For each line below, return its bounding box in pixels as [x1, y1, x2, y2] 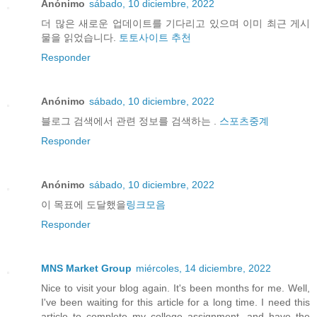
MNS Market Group [41, 263, 132, 275]
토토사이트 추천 [119, 32, 191, 44]
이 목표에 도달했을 [41, 199, 126, 211]
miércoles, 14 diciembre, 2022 [136, 263, 271, 275]
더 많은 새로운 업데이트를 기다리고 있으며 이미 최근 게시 [41, 18, 310, 30]
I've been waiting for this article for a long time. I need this [41, 296, 310, 309]
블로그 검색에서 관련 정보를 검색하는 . [41, 115, 219, 127]
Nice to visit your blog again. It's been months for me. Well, [41, 282, 310, 294]
